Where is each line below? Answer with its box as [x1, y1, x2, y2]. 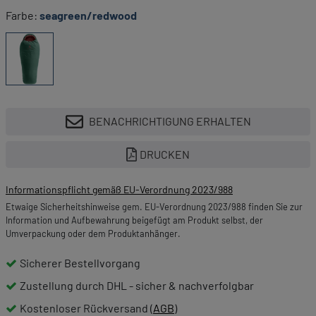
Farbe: [6, 8, 39, 22]
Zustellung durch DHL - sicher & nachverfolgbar [20, 278, 254, 292]
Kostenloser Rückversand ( [20, 300, 153, 315]
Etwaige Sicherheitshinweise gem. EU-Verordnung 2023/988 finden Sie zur [6, 200, 303, 212]
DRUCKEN [140, 147, 190, 161]
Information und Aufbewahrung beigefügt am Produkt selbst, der [6, 214, 263, 226]
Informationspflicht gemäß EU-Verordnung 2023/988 [6, 183, 233, 195]
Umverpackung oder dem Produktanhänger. [6, 227, 181, 239]
